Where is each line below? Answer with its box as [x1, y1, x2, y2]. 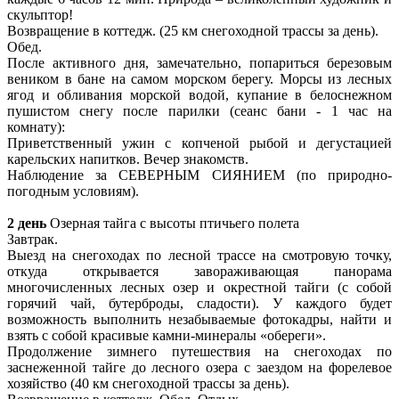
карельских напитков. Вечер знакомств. [7, 151, 248, 167]
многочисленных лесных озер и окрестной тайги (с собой [7, 279, 392, 295]
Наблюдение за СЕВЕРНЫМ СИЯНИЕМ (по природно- [7, 167, 392, 183]
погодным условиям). [7, 183, 139, 199]
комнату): [7, 118, 65, 134]
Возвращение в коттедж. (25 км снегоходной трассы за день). [7, 22, 379, 38]
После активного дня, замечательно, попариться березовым [7, 54, 392, 70]
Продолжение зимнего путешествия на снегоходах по [7, 343, 392, 359]
